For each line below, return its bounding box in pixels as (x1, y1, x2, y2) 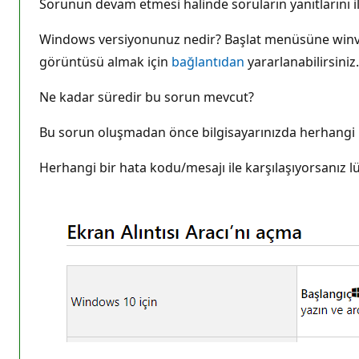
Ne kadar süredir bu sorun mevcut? (39, 87, 254, 106)
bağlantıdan (171, 52, 244, 71)
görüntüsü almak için (39, 52, 171, 71)
